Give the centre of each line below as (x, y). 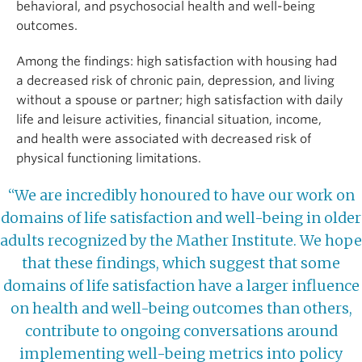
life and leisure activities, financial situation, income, (169, 120)
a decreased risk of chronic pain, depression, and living (175, 81)
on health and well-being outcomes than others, (181, 309)
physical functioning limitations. (109, 159)
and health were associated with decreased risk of (164, 139)
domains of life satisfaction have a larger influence (181, 286)
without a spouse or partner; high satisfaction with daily (179, 101)
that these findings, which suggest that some (181, 263)
